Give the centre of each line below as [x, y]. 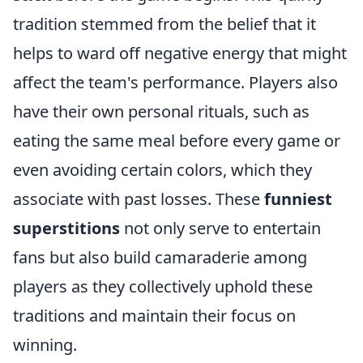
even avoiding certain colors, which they [162, 170]
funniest [298, 199]
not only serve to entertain [220, 228]
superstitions [66, 228]
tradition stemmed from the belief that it [164, 24]
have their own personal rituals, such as [161, 111]
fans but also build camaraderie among [160, 257]
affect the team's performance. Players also [175, 82]
